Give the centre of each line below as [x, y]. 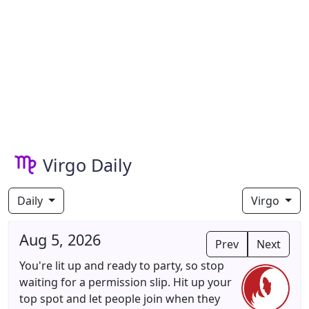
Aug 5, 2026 [60, 240]
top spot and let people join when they [120, 299]
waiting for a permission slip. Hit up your [126, 282]
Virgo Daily [87, 165]
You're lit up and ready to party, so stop [122, 266]
